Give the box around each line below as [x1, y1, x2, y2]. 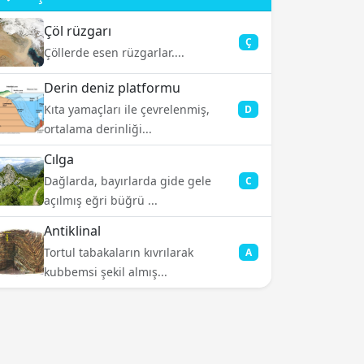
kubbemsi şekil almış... [44, 264, 167, 279]
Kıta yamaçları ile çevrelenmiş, [44, 102, 210, 117]
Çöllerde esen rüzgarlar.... [44, 44, 184, 60]
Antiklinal [44, 222, 101, 240]
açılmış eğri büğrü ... [44, 193, 158, 208]
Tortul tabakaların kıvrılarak [44, 245, 193, 260]
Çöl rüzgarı [44, 21, 111, 40]
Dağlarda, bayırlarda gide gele [44, 173, 211, 188]
